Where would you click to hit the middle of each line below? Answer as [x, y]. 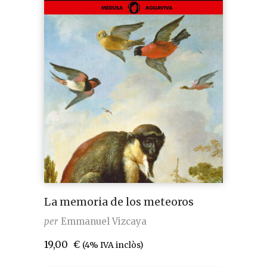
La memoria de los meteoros [119, 202]
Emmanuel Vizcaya [104, 221]
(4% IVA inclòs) [113, 245]
